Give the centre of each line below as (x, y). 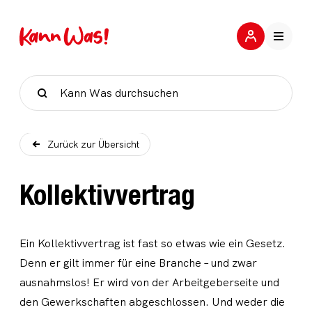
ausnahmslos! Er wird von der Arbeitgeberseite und (149, 282)
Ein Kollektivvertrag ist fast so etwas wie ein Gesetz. (153, 243)
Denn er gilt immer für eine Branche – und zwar (138, 263)
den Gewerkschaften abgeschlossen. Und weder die (152, 302)
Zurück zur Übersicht (93, 144)
